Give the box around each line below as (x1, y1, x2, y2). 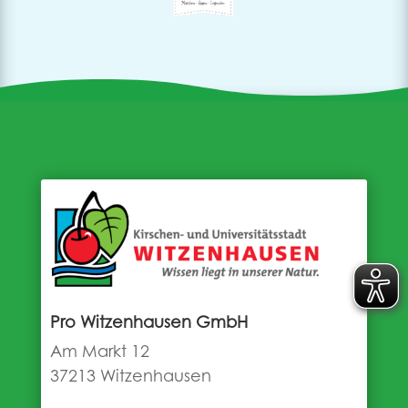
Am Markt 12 (49, 344, 149, 362)
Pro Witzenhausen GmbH (49, 315, 248, 332)
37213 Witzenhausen (49, 369, 211, 386)
